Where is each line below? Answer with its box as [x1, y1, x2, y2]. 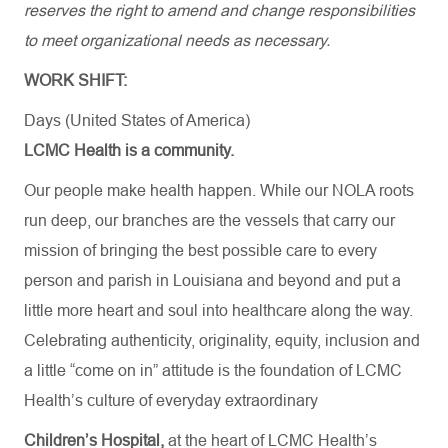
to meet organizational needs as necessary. [24, 32, 338, 49]
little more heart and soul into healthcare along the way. [24, 302, 413, 319]
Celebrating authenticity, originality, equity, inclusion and [24, 332, 420, 349]
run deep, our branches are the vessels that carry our [24, 212, 395, 229]
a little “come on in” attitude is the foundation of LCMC [24, 362, 402, 379]
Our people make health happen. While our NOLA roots [24, 182, 414, 199]
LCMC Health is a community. [24, 142, 234, 159]
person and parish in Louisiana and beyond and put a [24, 272, 401, 289]
